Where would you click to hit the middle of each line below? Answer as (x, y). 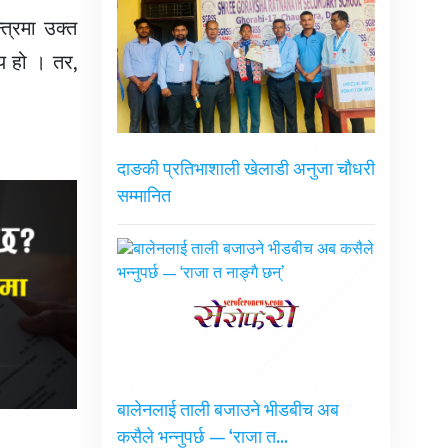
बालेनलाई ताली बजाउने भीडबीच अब (227, 411)
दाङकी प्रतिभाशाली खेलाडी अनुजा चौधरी (245, 170)
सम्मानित (143, 197)
